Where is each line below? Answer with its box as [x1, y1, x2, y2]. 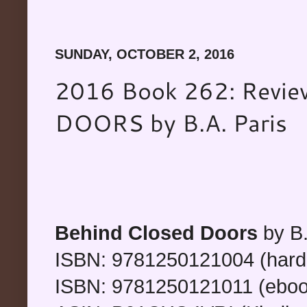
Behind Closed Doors [55, 221, 258, 244]
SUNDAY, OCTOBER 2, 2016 [55, 46, 234, 62]
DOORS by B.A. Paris [55, 107, 287, 138]
